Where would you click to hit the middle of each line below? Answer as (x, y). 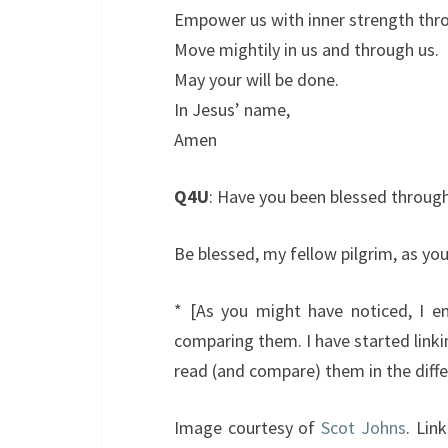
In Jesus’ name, (232, 109)
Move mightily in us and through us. (306, 49)
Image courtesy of (248, 427)
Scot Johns (363, 427)
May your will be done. (256, 79)
